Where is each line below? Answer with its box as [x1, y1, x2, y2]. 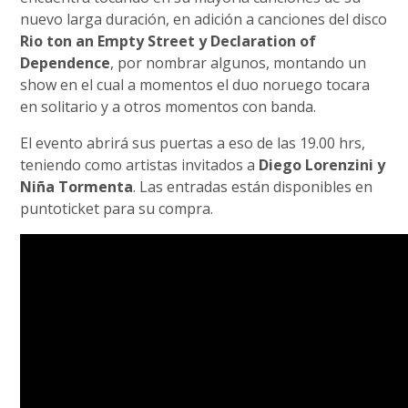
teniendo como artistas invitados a [20, 155, 260, 176]
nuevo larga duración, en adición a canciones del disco [20, 9, 388, 30]
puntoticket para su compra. [20, 199, 214, 219]
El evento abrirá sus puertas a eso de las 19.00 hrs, [20, 133, 366, 154]
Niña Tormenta [20, 177, 134, 198]
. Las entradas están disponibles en [133, 177, 373, 198]
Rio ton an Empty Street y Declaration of [20, 31, 317, 52]
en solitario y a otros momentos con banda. [20, 97, 317, 117]
